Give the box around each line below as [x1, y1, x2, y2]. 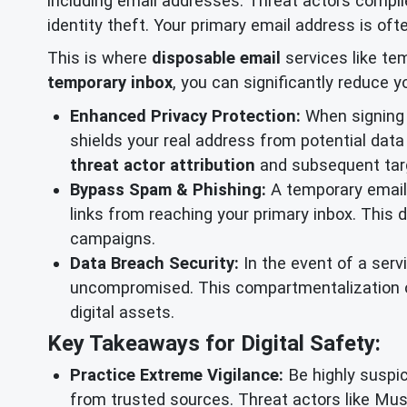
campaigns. [70, 228, 155, 248]
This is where [47, 48, 152, 68]
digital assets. [70, 302, 174, 322]
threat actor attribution [70, 154, 255, 174]
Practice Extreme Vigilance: [70, 364, 283, 384]
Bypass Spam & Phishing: [70, 179, 266, 199]
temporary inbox [47, 73, 173, 93]
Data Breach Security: [70, 253, 239, 273]
